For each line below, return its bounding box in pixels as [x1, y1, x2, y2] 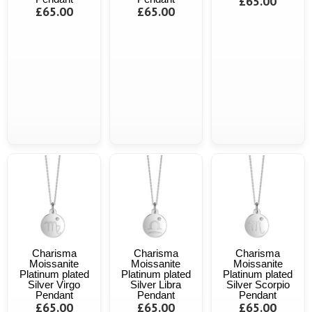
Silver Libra [130, 278, 182, 290]
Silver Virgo [28, 278, 81, 290]
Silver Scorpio [226, 278, 290, 290]
